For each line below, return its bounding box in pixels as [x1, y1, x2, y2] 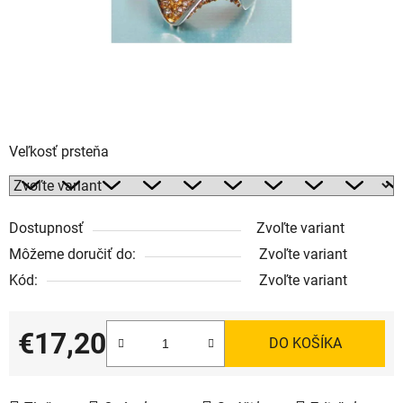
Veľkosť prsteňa [9, 142, 109, 160]
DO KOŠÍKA [268, 334, 342, 352]
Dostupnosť [9, 219, 84, 237]
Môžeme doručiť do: [9, 245, 136, 263]
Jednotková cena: [17, 362, 130, 380]
